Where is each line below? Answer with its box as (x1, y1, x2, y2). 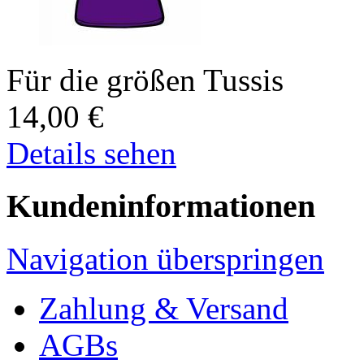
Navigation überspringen (6, 240, 324, 276)
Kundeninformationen (6, 187, 315, 224)
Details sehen (6, 136, 176, 171)
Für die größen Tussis (6, 63, 284, 98)
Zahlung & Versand (39, 290, 288, 326)
